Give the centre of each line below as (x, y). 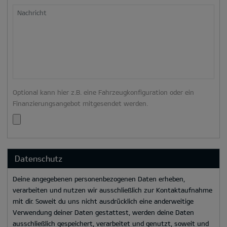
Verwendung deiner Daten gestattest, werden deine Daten (103, 212)
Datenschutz (39, 158)
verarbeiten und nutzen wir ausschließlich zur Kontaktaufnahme (112, 190)
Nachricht (32, 12)
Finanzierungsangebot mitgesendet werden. (80, 103)
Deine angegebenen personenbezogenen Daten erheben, (99, 179)
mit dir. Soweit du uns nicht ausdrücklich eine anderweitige (103, 201)
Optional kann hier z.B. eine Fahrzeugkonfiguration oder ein (103, 92)
